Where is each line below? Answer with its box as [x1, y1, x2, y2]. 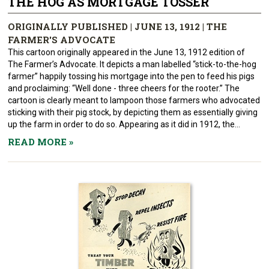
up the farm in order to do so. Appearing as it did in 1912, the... [8, 119, 241, 129]
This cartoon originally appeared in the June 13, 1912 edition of [8, 47, 246, 57]
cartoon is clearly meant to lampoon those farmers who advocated [8, 95, 261, 105]
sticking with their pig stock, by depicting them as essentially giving [8, 107, 258, 117]
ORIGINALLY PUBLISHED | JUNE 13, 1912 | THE [8, 20, 228, 32]
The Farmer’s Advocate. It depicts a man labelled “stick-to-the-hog [8, 59, 257, 69]
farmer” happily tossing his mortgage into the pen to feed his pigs [8, 71, 255, 81]
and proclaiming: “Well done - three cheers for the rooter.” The [8, 83, 240, 93]
